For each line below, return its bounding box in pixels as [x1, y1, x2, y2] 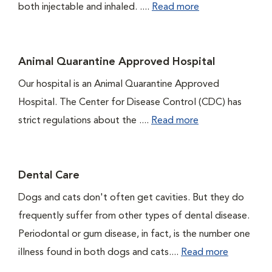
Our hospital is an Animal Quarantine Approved [18, 80, 219, 89]
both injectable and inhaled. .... [18, 2, 152, 12]
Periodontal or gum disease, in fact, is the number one [18, 229, 250, 239]
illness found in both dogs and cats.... [18, 248, 181, 257]
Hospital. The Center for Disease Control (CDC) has [18, 98, 242, 107]
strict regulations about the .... [18, 116, 151, 126]
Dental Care [18, 170, 80, 181]
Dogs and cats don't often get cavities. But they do [18, 193, 244, 203]
